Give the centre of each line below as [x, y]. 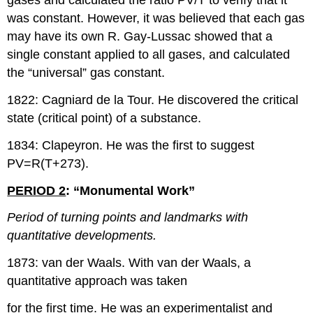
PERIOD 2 [37, 190]
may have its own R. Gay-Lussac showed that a [140, 37]
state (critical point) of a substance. [104, 118]
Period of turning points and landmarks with [128, 218]
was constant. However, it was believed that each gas [156, 19]
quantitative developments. [82, 236]
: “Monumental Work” [131, 190]
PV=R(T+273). [48, 163]
